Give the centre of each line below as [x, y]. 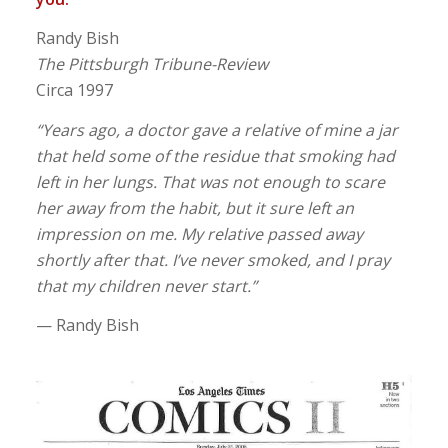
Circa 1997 [74, 90]
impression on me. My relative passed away [199, 233]
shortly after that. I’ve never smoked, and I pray [212, 259]
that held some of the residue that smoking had [215, 155]
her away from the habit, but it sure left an [194, 207]
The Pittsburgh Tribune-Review [151, 64]
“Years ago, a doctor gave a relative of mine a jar [216, 129]
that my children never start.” [146, 285]
